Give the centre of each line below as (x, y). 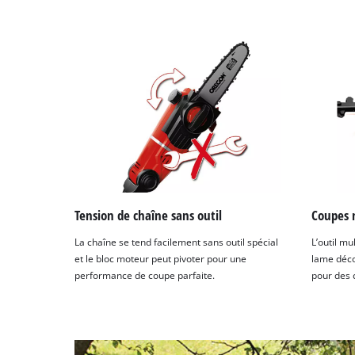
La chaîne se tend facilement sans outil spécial (177, 242)
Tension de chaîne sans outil (149, 216)
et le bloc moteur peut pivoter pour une (161, 258)
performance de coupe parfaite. (145, 275)
